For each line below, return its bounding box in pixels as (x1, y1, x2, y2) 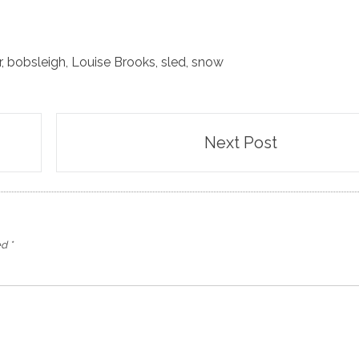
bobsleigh (7, 54, 66, 70)
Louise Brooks (71, 54, 155, 70)
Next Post (204, 132, 277, 152)
